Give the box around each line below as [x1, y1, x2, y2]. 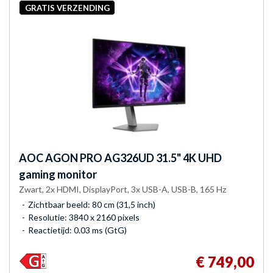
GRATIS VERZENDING [24, 2, 110, 13]
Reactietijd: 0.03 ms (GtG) [28, 225, 127, 236]
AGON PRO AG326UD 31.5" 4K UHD [43, 151, 222, 165]
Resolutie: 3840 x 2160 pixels [28, 212, 140, 223]
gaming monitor [19, 168, 97, 182]
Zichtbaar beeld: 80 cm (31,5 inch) [28, 199, 155, 210]
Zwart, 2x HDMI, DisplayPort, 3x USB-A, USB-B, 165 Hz [19, 184, 226, 195]
